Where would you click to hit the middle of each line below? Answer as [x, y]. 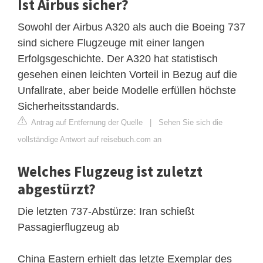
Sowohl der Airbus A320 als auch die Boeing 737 [131, 27]
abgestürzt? [57, 189]
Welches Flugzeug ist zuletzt [110, 171]
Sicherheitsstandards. [68, 106]
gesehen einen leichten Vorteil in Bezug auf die [127, 74]
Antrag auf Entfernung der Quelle [86, 122]
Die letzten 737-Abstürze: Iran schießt [106, 211]
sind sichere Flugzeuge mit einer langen [111, 43]
